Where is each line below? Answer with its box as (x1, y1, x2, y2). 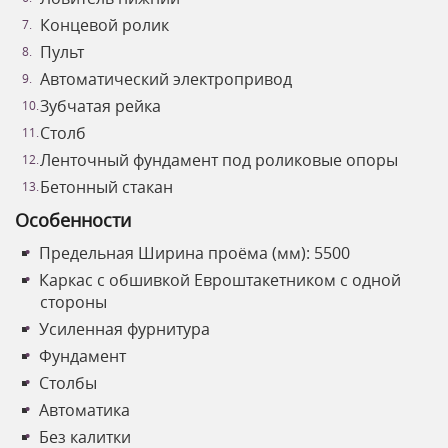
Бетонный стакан (40, 176, 173, 199)
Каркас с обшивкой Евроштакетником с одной (39, 269, 401, 292)
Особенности (15, 208, 131, 233)
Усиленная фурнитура (39, 318, 210, 341)
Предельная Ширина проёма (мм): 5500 (39, 242, 350, 265)
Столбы (39, 372, 97, 395)
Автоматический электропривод (40, 68, 292, 91)
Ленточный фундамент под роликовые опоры (40, 149, 398, 172)
